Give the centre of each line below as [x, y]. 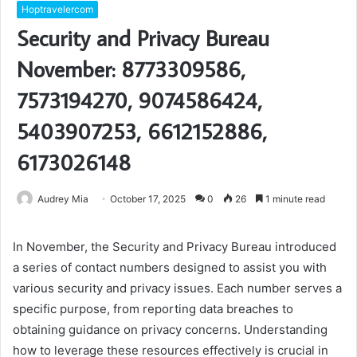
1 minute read [294, 199]
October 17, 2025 [148, 199]
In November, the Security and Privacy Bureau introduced [175, 247]
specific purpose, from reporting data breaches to [153, 309]
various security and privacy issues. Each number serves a [177, 288]
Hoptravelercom [57, 10]
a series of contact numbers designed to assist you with [170, 268]
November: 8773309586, [131, 69]
